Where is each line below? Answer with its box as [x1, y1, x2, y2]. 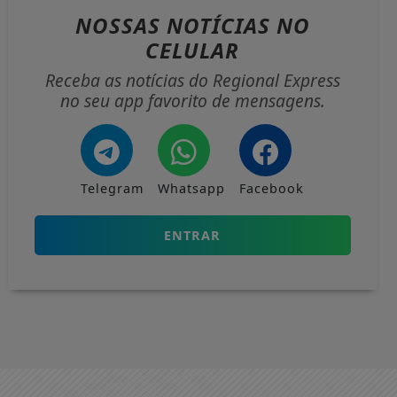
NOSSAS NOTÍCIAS [74, 11, 276, 40]
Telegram [81, 180, 144, 197]
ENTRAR [164, 227, 222, 244]
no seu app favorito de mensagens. [59, 89, 325, 113]
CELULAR [145, 35, 240, 65]
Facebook [239, 180, 305, 197]
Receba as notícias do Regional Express [44, 68, 340, 92]
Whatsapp [158, 180, 226, 197]
